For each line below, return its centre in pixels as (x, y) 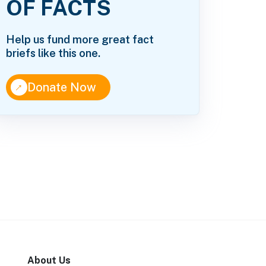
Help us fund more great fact (80, 40)
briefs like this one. (53, 53)
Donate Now (62, 88)
